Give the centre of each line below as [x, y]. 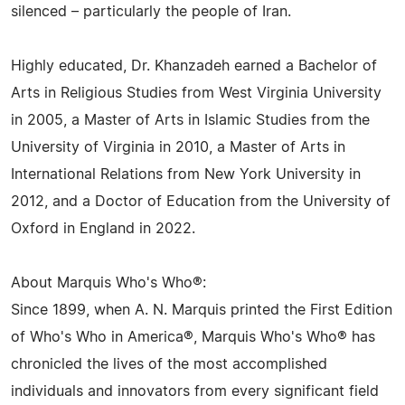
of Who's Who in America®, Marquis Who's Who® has [193, 337]
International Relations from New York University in [186, 174]
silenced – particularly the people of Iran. [151, 12]
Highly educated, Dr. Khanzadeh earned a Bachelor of [194, 66]
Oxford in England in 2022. [103, 229]
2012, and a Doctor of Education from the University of [201, 202]
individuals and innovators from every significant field [195, 391]
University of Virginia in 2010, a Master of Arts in [178, 147]
